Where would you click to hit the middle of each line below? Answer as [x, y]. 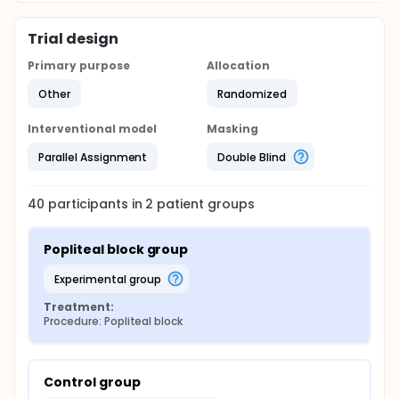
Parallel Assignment [93, 157]
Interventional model [93, 129]
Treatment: [79, 307]
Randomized [252, 94]
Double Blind [252, 157]
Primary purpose [79, 65]
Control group [92, 382]
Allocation [238, 65]
